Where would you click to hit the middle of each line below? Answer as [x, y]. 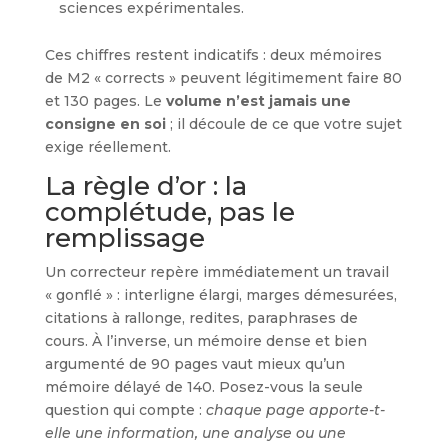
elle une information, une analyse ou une [195, 432]
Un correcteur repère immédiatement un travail [216, 271]
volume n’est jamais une [258, 100]
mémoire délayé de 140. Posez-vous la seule [203, 386]
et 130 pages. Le [105, 100]
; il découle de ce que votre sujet [283, 123]
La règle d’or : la [145, 185]
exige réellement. [107, 146]
